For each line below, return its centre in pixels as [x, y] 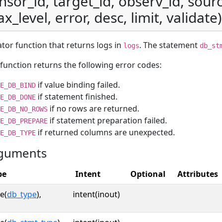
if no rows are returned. [93, 109]
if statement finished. [77, 97]
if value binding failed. [78, 85]
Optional [148, 174]
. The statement [169, 45]
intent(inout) [96, 194]
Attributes [198, 174]
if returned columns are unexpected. [105, 132]
